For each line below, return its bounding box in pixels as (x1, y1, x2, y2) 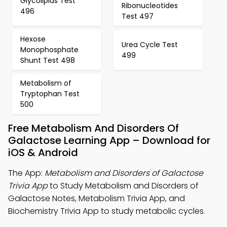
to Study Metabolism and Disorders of (48, 180, 199, 192)
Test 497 (122, 11, 154, 21)
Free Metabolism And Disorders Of (8, 121, 179, 135)
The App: (8, 167, 45, 179)
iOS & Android (8, 145, 78, 160)
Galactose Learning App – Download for (8, 133, 210, 147)
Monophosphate (20, 45, 79, 55)
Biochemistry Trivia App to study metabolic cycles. (8, 205, 205, 217)
